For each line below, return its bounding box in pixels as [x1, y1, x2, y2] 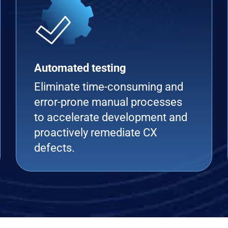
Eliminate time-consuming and [34, 80, 183, 93]
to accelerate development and [34, 111, 187, 124]
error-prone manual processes [34, 96, 182, 108]
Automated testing [34, 62, 126, 74]
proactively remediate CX [34, 126, 157, 139]
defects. [34, 141, 75, 154]
